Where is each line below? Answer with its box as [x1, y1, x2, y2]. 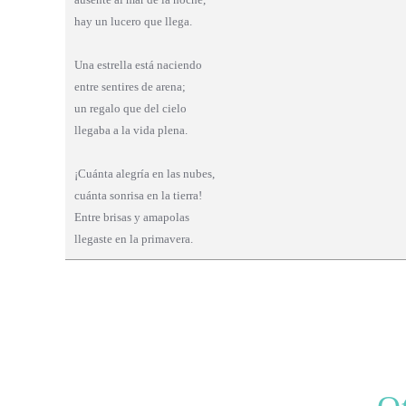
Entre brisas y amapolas [74, 209, 189, 224]
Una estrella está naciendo [74, 57, 202, 72]
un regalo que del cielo [74, 101, 187, 115]
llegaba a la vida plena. [74, 122, 188, 137]
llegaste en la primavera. [74, 231, 193, 246]
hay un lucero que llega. [74, 14, 192, 28]
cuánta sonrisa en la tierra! [74, 188, 202, 202]
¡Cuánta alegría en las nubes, [74, 166, 215, 180]
